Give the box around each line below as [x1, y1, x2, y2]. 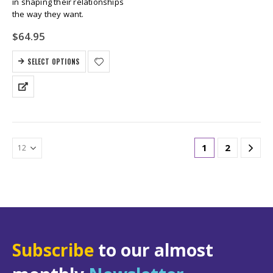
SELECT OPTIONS [27, 56, 80, 66]
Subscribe [12, 238, 94, 261]
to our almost [94, 238, 213, 261]
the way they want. [12, 9, 84, 20]
